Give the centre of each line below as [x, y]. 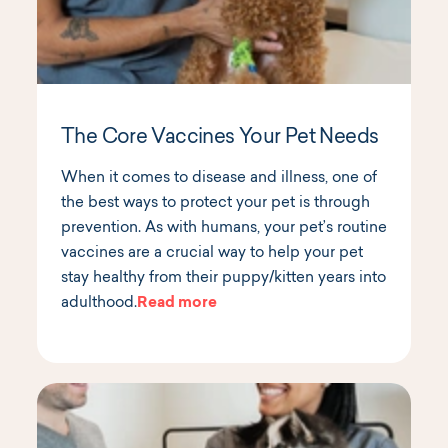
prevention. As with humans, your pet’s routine [224, 228]
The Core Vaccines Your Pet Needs [220, 138]
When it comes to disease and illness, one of [219, 178]
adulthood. [99, 303]
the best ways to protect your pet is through [215, 203]
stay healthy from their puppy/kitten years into [223, 278]
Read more [177, 303]
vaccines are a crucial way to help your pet [212, 253]
